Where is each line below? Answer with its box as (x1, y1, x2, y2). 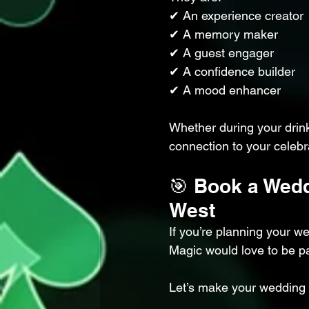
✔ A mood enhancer (169, 83, 281, 97)
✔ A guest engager (169, 46, 274, 60)
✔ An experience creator (169, 8, 303, 23)
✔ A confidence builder (169, 64, 295, 79)
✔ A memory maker (169, 27, 278, 41)
